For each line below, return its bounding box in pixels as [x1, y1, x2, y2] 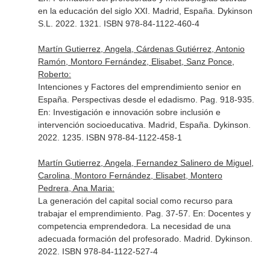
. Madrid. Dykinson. [178, 234, 253, 243]
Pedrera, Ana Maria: [37, 183, 115, 193]
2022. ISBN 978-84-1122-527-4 [37, 246, 158, 256]
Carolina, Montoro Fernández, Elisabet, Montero [37, 171, 222, 180]
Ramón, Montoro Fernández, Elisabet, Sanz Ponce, [37, 57, 234, 66]
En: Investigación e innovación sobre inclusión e [37, 107, 221, 117]
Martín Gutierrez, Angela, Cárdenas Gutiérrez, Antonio [37, 44, 245, 54]
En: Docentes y [192, 209, 251, 218]
